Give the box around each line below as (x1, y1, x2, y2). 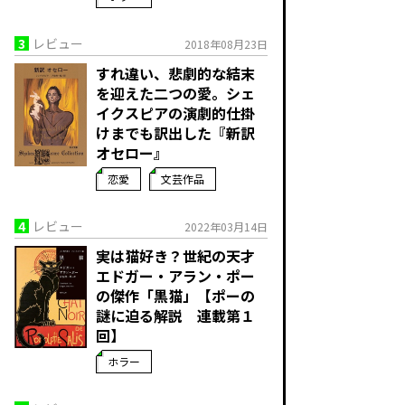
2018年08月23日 (184, 36, 268, 52)
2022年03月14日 (184, 219, 268, 234)
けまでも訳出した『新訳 (96, 122, 255, 144)
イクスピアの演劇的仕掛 (96, 102, 255, 124)
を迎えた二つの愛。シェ (96, 82, 255, 104)
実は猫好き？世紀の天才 (96, 245, 255, 267)
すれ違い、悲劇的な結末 (96, 62, 255, 84)
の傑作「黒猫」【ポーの (96, 285, 255, 306)
